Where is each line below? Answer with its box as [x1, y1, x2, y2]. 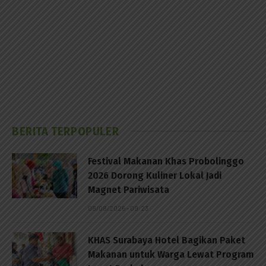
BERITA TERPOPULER [12, 123, 119, 138]
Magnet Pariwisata [88, 183, 169, 196]
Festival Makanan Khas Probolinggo [88, 154, 244, 167]
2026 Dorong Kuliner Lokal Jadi [88, 169, 221, 182]
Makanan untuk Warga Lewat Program [88, 248, 254, 261]
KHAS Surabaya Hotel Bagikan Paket [88, 233, 245, 246]
